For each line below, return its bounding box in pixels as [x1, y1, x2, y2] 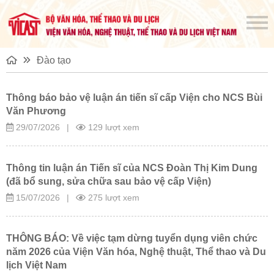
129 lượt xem [86, 122, 139, 132]
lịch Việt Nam [6, 259, 67, 270]
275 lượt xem [86, 192, 139, 202]
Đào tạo [37, 54, 71, 65]
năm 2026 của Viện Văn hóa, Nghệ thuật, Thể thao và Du [6, 246, 266, 257]
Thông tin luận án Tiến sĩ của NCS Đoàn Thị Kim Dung [6, 162, 257, 173]
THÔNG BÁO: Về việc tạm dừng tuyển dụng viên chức [6, 232, 257, 243]
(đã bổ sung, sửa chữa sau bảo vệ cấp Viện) [6, 176, 211, 187]
